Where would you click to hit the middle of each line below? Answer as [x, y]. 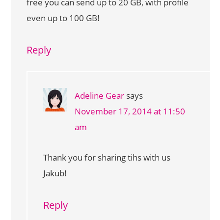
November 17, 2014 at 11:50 [130, 111]
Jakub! [55, 173]
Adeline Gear [99, 96]
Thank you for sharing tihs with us [107, 157]
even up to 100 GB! [63, 18]
